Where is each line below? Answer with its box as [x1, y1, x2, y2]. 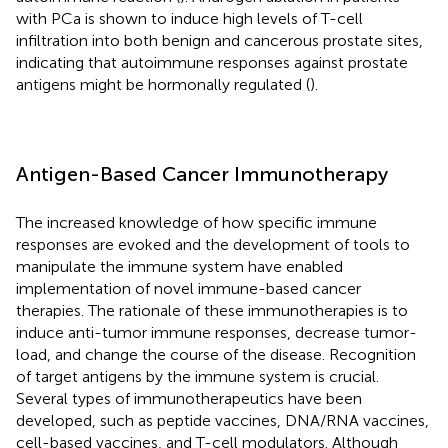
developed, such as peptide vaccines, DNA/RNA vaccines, [16, 410, 429, 430]
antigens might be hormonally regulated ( [16, 74, 310, 94]
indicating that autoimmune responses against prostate [16, 52, 408, 72]
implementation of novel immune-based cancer [16, 278, 361, 298]
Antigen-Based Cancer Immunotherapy [16, 161, 388, 186]
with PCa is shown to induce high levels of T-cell [16, 8, 363, 28]
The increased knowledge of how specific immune [16, 212, 377, 232]
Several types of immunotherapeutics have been [16, 388, 362, 408]
